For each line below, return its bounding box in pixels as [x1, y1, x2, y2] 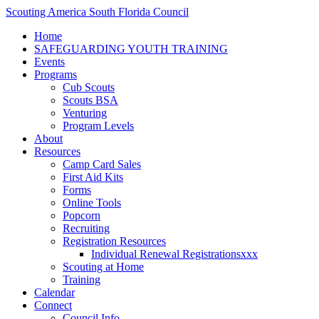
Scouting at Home [63, 261, 144, 273]
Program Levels [63, 120, 134, 132]
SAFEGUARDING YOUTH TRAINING [34, 43, 228, 55]
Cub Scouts [63, 81, 115, 93]
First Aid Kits [63, 171, 123, 183]
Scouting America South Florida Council [6, 6, 189, 18]
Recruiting [63, 222, 110, 234]
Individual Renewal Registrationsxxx [91, 248, 258, 260]
